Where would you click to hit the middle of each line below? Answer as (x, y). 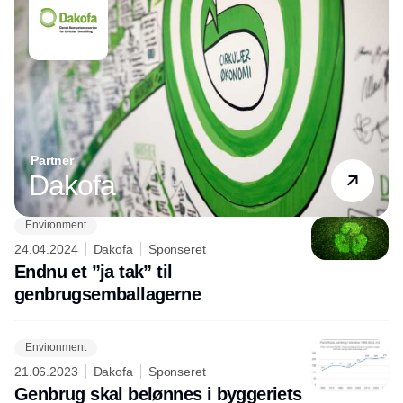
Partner (53, 160)
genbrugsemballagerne (107, 294)
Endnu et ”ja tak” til (94, 271)
